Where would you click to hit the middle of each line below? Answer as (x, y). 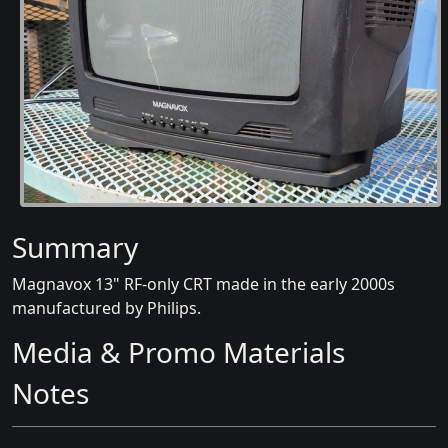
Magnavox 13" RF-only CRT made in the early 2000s (203, 284)
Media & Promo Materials (178, 352)
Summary (75, 247)
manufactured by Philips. (106, 308)
